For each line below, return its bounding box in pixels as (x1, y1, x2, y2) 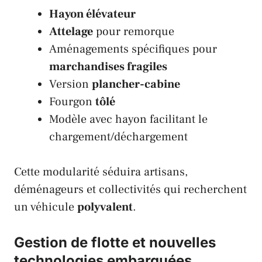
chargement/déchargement (49, 129, 188, 144)
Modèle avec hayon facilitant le (49, 111, 208, 127)
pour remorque (93, 23, 174, 39)
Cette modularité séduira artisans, (14, 164, 188, 180)
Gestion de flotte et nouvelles (14, 233, 216, 251)
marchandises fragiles (49, 58, 167, 74)
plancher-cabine (92, 76, 180, 92)
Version (49, 76, 92, 92)
